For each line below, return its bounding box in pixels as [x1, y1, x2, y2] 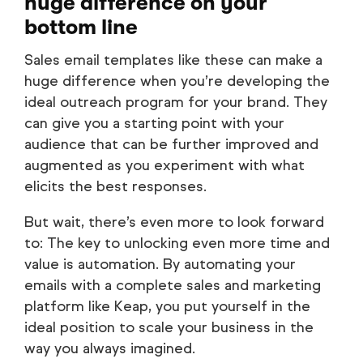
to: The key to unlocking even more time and [24, 234, 330, 253]
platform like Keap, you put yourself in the [24, 297, 310, 316]
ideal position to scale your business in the [24, 318, 314, 337]
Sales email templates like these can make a [24, 51, 322, 70]
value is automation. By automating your [24, 255, 296, 274]
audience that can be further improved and [24, 135, 318, 154]
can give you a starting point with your [24, 114, 284, 133]
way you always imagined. [24, 340, 195, 358]
